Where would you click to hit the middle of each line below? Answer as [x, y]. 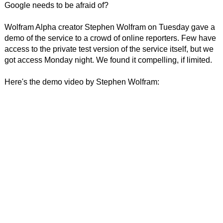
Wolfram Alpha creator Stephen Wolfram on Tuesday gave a [110, 27]
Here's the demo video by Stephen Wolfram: [82, 82]
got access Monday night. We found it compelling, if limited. [108, 60]
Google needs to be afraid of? [56, 5]
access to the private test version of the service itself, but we [109, 49]
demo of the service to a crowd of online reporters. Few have [110, 38]
